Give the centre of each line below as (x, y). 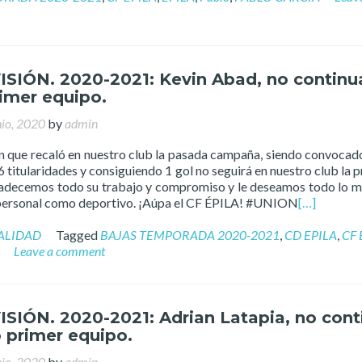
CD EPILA (311, 235)
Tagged (78, 235)
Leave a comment (59, 251)
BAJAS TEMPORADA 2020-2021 (190, 235)
